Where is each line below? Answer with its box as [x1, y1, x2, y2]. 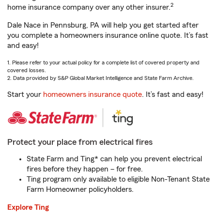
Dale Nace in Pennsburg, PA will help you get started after [7, 21, 199, 29]
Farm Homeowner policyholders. [27, 186, 134, 193]
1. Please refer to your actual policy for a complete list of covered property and [7, 60, 200, 65]
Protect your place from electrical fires [7, 138, 153, 146]
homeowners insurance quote [43, 91, 142, 98]
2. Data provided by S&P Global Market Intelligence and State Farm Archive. [7, 75, 194, 81]
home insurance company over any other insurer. [7, 3, 170, 11]
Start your [7, 91, 43, 98]
